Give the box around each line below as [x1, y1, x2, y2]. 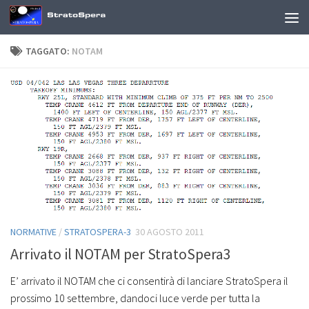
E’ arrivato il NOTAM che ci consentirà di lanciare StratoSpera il [10, 273, 288, 288]
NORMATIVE [10, 225, 57, 238]
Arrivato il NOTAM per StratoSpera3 [10, 243, 231, 263]
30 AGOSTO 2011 [135, 225, 204, 238]
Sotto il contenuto [19, 13, 111, 27]
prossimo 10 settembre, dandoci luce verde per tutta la [10, 290, 260, 305]
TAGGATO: [26, 45, 72, 57]
